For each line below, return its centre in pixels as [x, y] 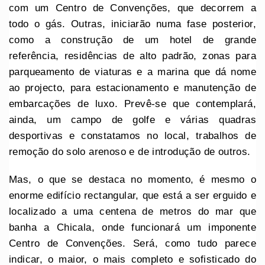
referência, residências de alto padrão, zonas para [132, 56]
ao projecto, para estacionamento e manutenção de [132, 88]
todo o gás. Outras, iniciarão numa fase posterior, [132, 24]
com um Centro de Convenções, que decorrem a [132, 8]
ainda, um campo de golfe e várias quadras [132, 119]
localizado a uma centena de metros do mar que [132, 211]
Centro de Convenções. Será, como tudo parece [132, 243]
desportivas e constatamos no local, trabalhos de [132, 135]
